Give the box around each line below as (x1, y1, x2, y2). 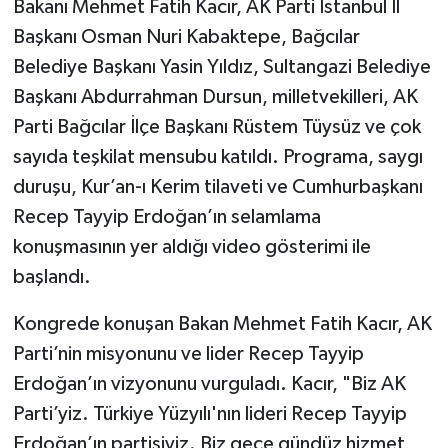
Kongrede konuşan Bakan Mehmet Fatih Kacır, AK (12, 313, 432, 334)
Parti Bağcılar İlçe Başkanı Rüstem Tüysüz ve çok (12, 116, 421, 137)
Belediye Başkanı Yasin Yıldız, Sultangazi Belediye (12, 56, 431, 77)
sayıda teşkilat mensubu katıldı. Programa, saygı (12, 146, 423, 167)
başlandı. (12, 266, 91, 287)
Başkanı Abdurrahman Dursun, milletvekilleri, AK (12, 86, 418, 107)
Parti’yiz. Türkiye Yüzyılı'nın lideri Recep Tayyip (12, 403, 407, 424)
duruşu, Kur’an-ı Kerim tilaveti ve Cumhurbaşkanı (12, 176, 423, 197)
